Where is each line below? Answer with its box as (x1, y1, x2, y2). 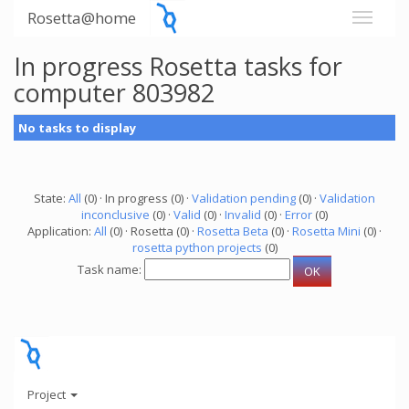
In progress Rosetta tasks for (14, 49, 342, 83)
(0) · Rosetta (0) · (107, 223, 197, 239)
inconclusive (81, 206, 150, 223)
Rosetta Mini (292, 223, 361, 239)
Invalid (225, 206, 261, 223)
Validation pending (192, 190, 296, 206)
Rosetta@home (27, 7, 136, 28)
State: (34, 190, 68, 206)
